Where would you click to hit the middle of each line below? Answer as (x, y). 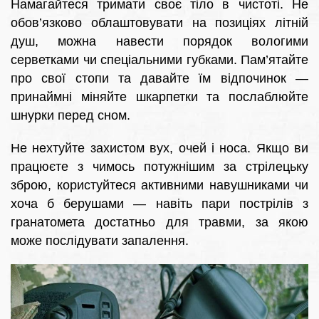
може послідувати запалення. (100, 241)
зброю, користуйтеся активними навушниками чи (159, 185)
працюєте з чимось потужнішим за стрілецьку (159, 167)
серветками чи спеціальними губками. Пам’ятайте (159, 60)
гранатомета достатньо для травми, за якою (159, 223)
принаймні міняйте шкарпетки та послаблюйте (159, 97)
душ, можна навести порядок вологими (159, 42)
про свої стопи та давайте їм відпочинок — (159, 79)
